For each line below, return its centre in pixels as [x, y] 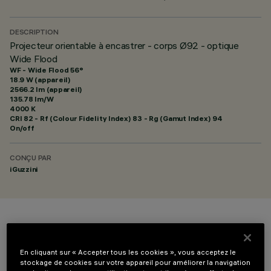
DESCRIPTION [34, 33]
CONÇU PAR [31, 159]
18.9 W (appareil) [40, 80]
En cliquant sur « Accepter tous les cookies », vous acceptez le [128, 253]
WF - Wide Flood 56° [47, 70]
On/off [22, 128]
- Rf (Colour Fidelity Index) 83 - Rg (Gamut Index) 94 [128, 118]
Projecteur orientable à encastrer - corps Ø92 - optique [124, 45]
